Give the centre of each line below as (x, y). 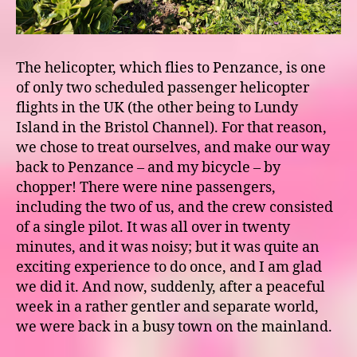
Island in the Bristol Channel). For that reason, (171, 128)
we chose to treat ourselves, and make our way (173, 148)
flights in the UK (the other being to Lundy (157, 108)
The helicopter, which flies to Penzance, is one (171, 69)
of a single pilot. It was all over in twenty (153, 228)
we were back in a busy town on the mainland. (174, 328)
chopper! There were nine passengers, (146, 188)
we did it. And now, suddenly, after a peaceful (171, 288)
